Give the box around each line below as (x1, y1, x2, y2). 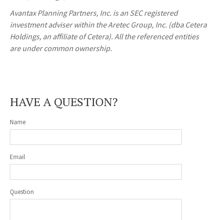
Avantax (10, 8, 36, 18)
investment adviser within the (10, 20, 108, 30)
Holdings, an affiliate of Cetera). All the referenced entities (10, 31, 199, 42)
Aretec (108, 20, 129, 30)
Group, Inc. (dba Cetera (129, 20, 207, 30)
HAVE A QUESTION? (10, 94, 118, 110)
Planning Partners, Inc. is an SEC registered (36, 8, 178, 18)
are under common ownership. (10, 43, 112, 54)
